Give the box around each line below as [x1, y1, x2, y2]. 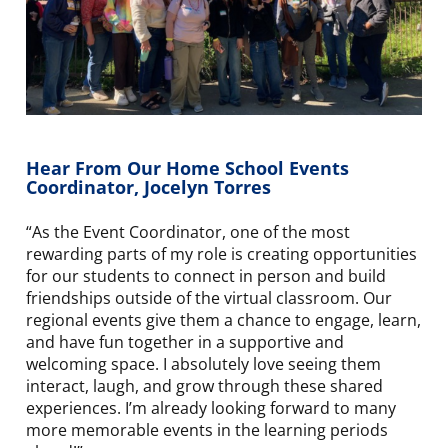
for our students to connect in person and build [26, 264, 386, 287]
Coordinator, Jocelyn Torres [26, 174, 271, 199]
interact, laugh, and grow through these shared [26, 374, 383, 397]
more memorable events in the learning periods [26, 418, 388, 441]
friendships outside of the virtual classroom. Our [26, 286, 392, 309]
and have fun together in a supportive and [26, 330, 344, 353]
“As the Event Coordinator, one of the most [26, 220, 350, 243]
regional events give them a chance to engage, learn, [26, 308, 421, 331]
